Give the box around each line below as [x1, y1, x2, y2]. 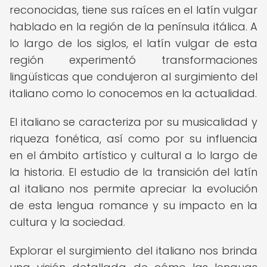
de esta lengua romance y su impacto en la [10, 198, 257, 213]
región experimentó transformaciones [10, 52, 257, 67]
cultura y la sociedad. [10, 215, 125, 229]
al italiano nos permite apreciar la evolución [10, 181, 257, 196]
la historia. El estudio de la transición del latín [10, 164, 257, 179]
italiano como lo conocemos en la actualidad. [10, 86, 257, 101]
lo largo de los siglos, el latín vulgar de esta [10, 36, 257, 51]
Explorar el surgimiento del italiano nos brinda [10, 243, 257, 258]
